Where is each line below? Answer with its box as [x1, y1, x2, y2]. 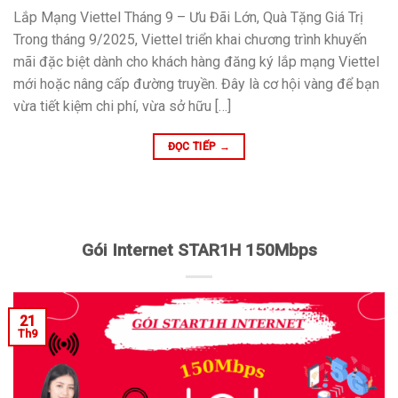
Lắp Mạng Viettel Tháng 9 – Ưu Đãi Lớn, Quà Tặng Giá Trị [13, 8, 363, 26]
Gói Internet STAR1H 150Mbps [81, 239, 317, 260]
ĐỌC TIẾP [167, 139, 219, 153]
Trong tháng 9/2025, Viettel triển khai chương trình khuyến [13, 30, 367, 48]
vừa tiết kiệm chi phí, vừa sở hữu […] [13, 97, 231, 115]
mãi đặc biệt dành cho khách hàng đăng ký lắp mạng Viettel [13, 52, 379, 70]
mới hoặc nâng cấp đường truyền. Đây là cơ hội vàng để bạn [13, 75, 379, 92]
